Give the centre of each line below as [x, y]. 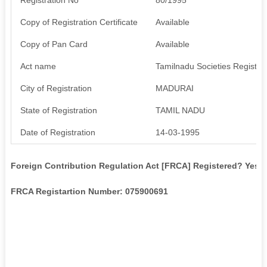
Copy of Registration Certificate [79, 22]
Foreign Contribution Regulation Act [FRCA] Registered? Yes [135, 165]
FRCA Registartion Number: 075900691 [89, 191]
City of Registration [56, 88]
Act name [38, 66]
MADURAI [174, 88]
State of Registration [58, 110]
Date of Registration [58, 132]
